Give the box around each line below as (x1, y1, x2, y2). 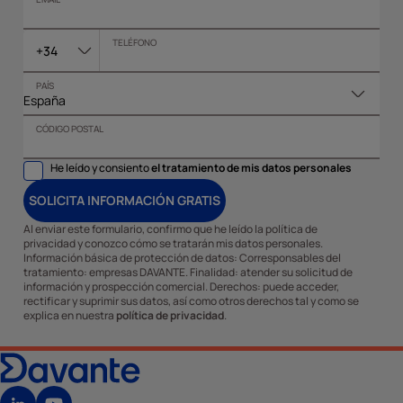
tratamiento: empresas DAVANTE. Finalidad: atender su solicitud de (23, 264, 353, 281)
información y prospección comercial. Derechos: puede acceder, (23, 279, 339, 295)
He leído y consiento (50, 160, 151, 176)
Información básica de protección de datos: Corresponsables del (23, 250, 341, 266)
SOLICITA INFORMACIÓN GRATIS (29, 192, 220, 210)
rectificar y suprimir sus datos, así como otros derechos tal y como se (23, 293, 359, 309)
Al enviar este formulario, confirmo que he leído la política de (23, 221, 318, 237)
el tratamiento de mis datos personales (151, 160, 352, 176)
